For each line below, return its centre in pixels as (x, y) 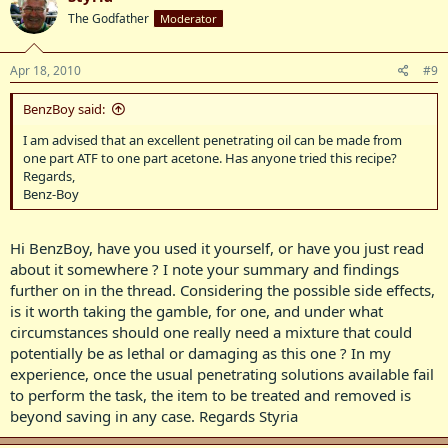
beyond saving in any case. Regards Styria (154, 416)
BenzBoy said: (64, 108)
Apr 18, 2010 (45, 70)
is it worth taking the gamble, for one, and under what (196, 311)
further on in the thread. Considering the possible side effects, (222, 290)
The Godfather (108, 18)
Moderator (188, 18)
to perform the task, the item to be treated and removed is (210, 395)
